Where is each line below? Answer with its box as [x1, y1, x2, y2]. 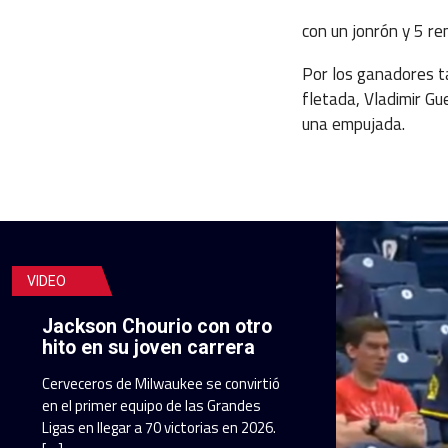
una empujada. [302, 109, 406, 137]
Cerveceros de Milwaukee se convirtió [42, 371, 280, 395]
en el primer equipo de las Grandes [42, 393, 261, 417]
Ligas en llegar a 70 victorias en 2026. [42, 415, 276, 439]
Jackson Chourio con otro [42, 314, 272, 338]
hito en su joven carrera [42, 335, 255, 359]
